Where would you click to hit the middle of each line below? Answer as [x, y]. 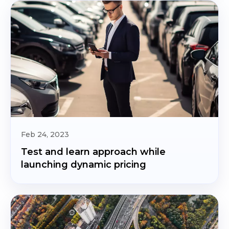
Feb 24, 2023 [45, 134]
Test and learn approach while [93, 152]
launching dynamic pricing [84, 165]
